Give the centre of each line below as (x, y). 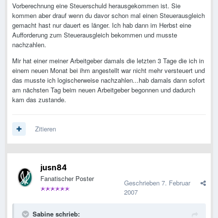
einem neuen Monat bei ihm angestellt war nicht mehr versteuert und (109, 71)
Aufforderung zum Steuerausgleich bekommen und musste (95, 35)
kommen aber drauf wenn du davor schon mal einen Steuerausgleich (109, 16)
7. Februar (176, 183)
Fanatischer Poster (67, 179)
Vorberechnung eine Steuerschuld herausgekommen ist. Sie (96, 6)
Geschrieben (143, 183)
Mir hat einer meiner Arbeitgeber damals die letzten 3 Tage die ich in (108, 61)
